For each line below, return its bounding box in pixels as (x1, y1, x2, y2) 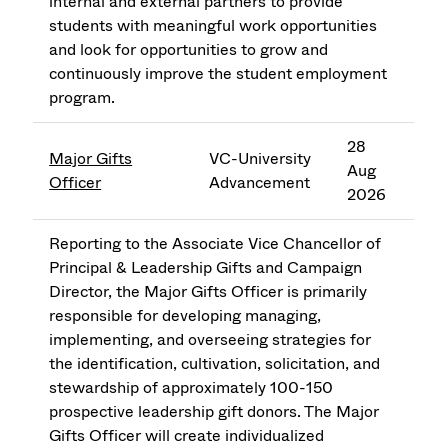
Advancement (209, 171, 311, 195)
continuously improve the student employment (49, 62, 388, 86)
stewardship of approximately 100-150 (49, 376, 334, 400)
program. (49, 86, 116, 110)
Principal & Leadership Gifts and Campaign (49, 256, 363, 280)
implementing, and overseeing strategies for (49, 328, 372, 352)
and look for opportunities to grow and (49, 38, 329, 62)
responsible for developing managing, (49, 304, 322, 328)
